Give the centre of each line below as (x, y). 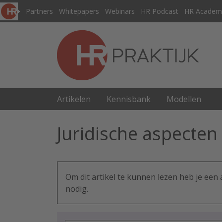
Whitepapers (79, 11)
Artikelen (74, 99)
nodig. (77, 189)
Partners (39, 11)
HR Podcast (160, 11)
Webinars (120, 11)
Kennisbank (129, 99)
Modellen (184, 99)
